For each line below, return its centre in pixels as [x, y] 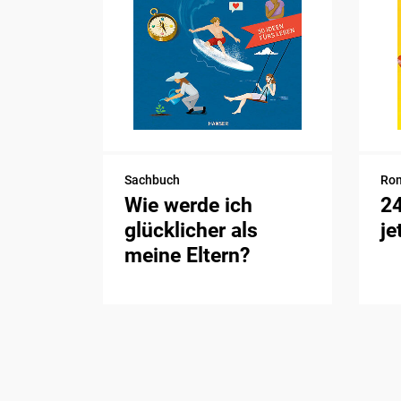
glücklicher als [192, 230]
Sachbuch [153, 179]
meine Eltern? [188, 255]
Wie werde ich [189, 205]
